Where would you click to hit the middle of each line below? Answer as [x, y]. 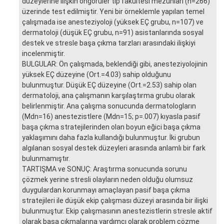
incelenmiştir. [43, 53]
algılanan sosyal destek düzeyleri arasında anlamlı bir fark [114, 148]
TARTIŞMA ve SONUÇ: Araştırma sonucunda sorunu [104, 169]
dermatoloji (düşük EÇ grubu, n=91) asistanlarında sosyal [113, 32]
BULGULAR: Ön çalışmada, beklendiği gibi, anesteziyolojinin [115, 64]
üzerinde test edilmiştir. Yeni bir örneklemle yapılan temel [113, 11]
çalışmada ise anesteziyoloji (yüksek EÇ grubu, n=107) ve [113, 22]
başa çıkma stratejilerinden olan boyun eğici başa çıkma [111, 127]
